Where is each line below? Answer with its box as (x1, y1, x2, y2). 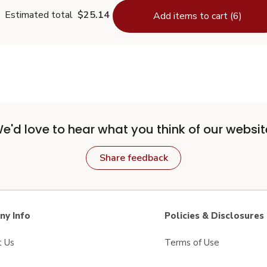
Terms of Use (164, 237, 219, 249)
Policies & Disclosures (164, 210, 264, 222)
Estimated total (5, 8, 73, 21)
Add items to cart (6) (153, 10, 242, 23)
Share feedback (99, 151, 168, 164)
